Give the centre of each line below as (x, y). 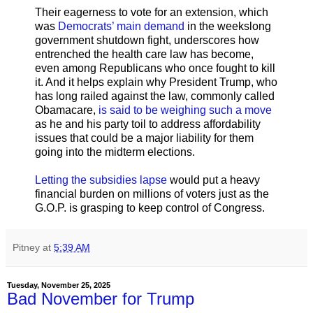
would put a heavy (213, 180)
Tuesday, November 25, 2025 (59, 285)
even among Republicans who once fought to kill (155, 68)
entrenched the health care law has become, (144, 54)
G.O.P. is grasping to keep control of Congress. (150, 208)
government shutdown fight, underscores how (147, 40)
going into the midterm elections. (115, 152)
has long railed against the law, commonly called (155, 96)
